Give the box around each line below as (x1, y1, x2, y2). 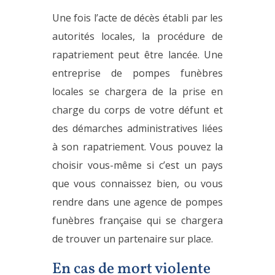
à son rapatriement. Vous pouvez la (52, 139, 223, 153)
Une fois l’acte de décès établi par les (52, 10, 223, 25)
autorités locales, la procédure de (52, 29, 223, 43)
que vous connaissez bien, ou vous (52, 176, 223, 190)
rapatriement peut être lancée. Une (52, 47, 223, 61)
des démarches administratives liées (52, 121, 223, 135)
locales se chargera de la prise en (52, 84, 223, 98)
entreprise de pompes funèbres (52, 66, 223, 80)
